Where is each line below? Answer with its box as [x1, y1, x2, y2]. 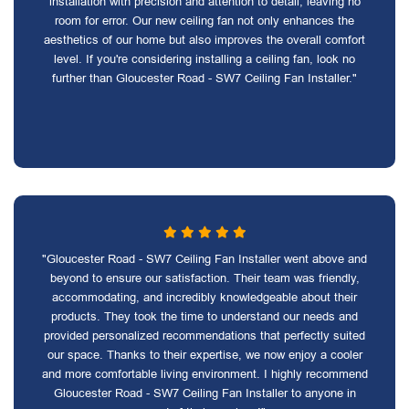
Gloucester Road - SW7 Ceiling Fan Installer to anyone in [53, 386, 356, 400]
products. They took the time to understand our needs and [51, 309, 358, 323]
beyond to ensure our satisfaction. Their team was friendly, [49, 271, 360, 285]
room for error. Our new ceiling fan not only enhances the [55, 14, 354, 27]
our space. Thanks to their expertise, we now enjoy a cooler [47, 348, 362, 362]
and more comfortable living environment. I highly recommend [41, 367, 368, 381]
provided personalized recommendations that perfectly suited [44, 329, 365, 342]
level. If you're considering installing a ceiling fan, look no [54, 52, 355, 66]
